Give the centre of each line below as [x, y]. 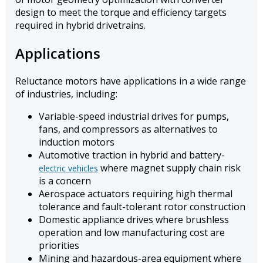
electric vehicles [68, 168]
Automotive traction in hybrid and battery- [132, 155]
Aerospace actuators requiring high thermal [136, 193]
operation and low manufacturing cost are [132, 232]
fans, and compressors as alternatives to [128, 129]
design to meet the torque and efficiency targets [121, 13]
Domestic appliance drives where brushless [134, 219]
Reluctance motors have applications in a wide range [131, 81]
